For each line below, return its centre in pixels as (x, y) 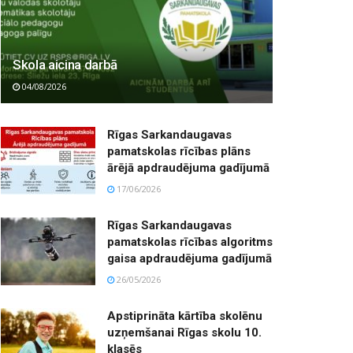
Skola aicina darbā (65, 65)
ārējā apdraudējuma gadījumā (188, 168)
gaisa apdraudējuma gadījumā (190, 259)
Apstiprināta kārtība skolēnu (185, 316)
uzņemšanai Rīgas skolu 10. (184, 333)
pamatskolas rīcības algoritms (190, 242)
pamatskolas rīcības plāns (179, 152)
